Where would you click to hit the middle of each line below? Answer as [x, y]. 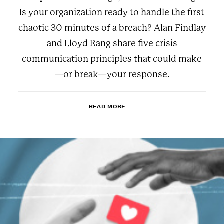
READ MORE [107, 106]
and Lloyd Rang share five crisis [112, 43]
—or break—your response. [112, 74]
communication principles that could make [112, 59]
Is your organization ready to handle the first [112, 12]
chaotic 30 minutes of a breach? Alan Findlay [112, 28]
